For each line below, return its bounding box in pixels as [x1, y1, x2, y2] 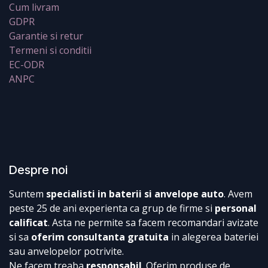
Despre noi [9, 162, 68, 177]
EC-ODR [9, 57, 44, 71]
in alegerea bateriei [169, 230, 258, 243]
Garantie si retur [9, 29, 83, 42]
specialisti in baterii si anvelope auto [46, 187, 224, 200]
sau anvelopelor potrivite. [9, 244, 124, 258]
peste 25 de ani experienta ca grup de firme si [9, 201, 215, 215]
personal [215, 201, 257, 215]
